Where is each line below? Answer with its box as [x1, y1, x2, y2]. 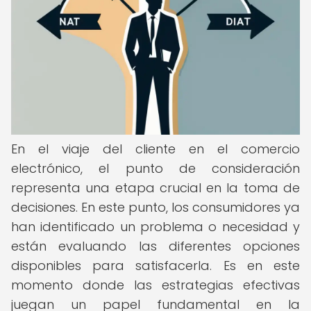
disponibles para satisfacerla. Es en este [11, 257, 300, 274]
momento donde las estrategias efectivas [11, 276, 300, 294]
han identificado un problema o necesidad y [11, 218, 300, 235]
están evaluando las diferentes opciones [11, 237, 300, 255]
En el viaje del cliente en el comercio [11, 140, 300, 158]
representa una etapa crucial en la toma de [11, 179, 300, 196]
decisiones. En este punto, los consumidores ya [11, 199, 300, 216]
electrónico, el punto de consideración [11, 160, 300, 177]
